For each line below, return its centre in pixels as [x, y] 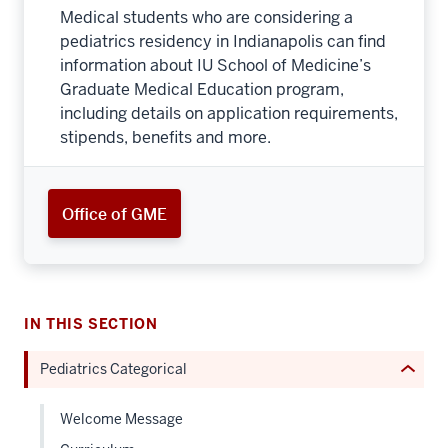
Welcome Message [121, 419]
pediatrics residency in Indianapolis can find [223, 42]
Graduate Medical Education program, [202, 90]
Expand [389, 371]
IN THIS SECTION [91, 324]
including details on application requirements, [229, 114]
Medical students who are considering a [206, 18]
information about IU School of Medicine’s [215, 66]
